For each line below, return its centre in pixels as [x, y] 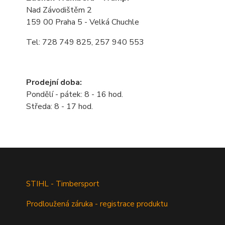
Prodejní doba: [54, 82]
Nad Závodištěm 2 [59, 10]
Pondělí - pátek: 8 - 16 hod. [75, 94]
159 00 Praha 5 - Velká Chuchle [83, 22]
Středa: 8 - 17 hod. [60, 106]
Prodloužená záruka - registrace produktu [97, 204]
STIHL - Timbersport [64, 184]
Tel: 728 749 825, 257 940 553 [85, 42]
